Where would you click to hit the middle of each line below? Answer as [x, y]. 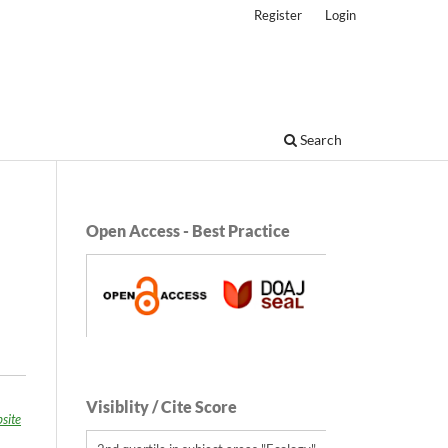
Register [278, 14]
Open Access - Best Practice [188, 230]
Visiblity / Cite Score [161, 407]
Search [319, 139]
